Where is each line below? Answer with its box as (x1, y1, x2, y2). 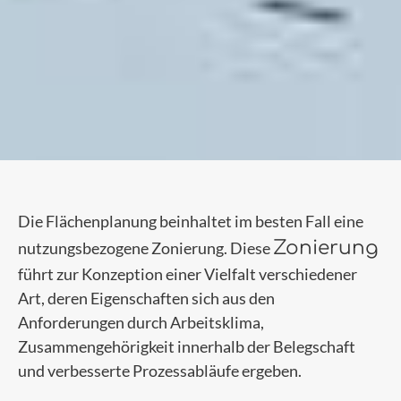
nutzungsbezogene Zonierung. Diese (18, 238, 273, 259)
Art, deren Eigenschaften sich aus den (18, 288, 275, 309)
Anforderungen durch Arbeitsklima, (18, 312, 264, 333)
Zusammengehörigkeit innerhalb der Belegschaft (18, 337, 355, 357)
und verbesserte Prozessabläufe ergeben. (18, 361, 302, 381)
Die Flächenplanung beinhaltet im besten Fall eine (18, 211, 363, 232)
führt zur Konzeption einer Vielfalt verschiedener (18, 264, 357, 285)
